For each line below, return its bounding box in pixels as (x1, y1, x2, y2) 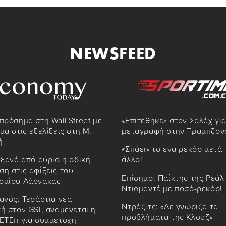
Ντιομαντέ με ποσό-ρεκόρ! (122, 184, 222, 194)
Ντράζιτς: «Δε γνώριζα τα (122, 202, 218, 212)
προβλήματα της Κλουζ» (122, 212, 213, 223)
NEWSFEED (70, 43, 156, 63)
